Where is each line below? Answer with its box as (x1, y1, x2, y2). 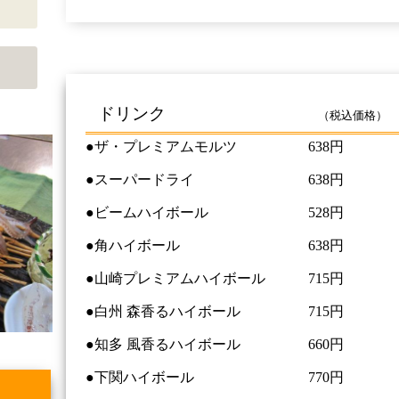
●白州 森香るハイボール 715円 (85, 303, 345, 319)
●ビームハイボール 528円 (85, 204, 345, 220)
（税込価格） (318, 108, 388, 122)
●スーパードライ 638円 (85, 171, 345, 187)
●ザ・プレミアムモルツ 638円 (85, 138, 345, 154)
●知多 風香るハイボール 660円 (85, 336, 345, 352)
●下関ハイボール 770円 (85, 369, 345, 385)
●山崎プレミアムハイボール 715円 (85, 270, 345, 286)
